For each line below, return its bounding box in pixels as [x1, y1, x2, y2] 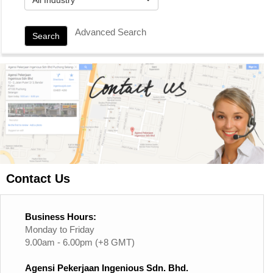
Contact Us [6, 172, 70, 186]
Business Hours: [25, 211, 96, 222]
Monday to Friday [25, 224, 94, 235]
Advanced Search [75, 26, 146, 37]
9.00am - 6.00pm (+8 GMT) [25, 237, 135, 248]
